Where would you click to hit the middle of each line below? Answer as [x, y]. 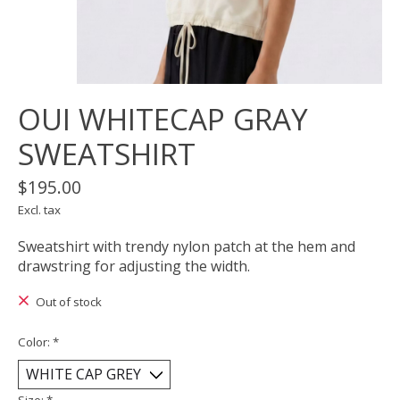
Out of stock [68, 302]
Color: [35, 342]
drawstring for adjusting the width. [134, 267]
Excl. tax [39, 210]
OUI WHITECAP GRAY [163, 120]
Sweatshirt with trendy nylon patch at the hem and [187, 247]
